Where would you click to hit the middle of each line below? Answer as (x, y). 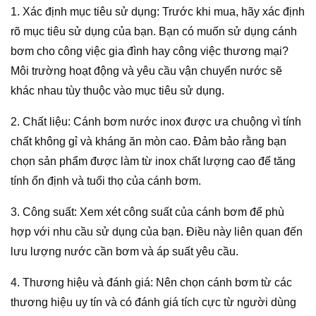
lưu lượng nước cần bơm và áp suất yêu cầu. (124, 252)
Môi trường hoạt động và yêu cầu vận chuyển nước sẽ (146, 71)
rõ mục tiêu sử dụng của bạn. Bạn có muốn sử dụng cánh (154, 32)
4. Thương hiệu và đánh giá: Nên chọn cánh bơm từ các (151, 283)
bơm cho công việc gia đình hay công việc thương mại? (150, 51)
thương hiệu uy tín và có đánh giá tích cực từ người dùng (153, 303)
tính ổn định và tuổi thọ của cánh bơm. (106, 181)
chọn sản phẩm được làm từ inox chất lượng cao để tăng (153, 162)
